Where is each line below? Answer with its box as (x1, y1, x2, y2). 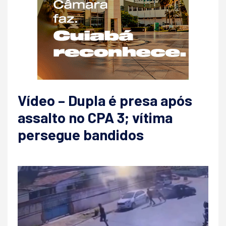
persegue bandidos (18, 125, 144, 143)
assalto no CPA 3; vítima (18, 108, 173, 126)
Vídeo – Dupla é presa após (18, 91, 192, 109)
